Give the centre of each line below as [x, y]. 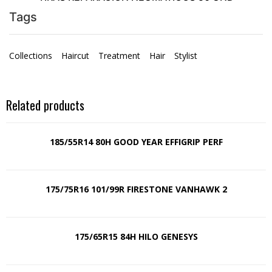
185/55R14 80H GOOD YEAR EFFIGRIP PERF [136, 142]
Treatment [119, 56]
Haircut [75, 56]
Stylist [186, 56]
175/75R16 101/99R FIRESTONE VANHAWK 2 [136, 189]
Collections [31, 56]
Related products [45, 105]
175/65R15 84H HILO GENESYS [136, 237]
